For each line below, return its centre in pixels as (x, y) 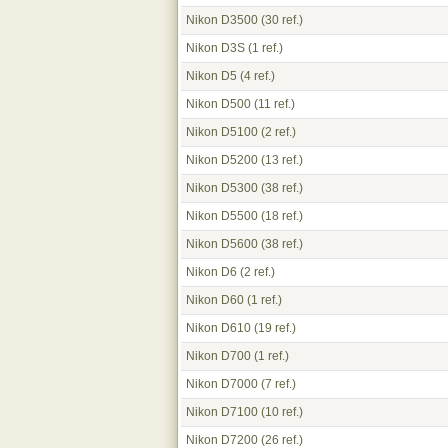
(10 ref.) (280, 412)
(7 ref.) (277, 384)
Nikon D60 (215, 300)
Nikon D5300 (222, 188)
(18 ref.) (280, 216)
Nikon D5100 (222, 132)
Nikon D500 (218, 104)
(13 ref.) (280, 160)
